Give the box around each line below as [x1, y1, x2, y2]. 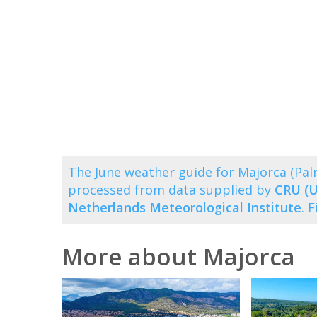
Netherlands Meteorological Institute [68, 199, 301, 217]
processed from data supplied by [68, 181, 275, 199]
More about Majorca [62, 241, 295, 273]
